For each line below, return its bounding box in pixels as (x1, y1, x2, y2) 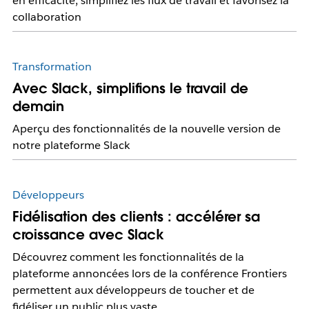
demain (12, 97, 64, 116)
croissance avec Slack (12, 226, 164, 244)
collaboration (12, 10, 81, 25)
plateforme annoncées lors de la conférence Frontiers (12, 266, 287, 281)
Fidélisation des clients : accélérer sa (12, 208, 260, 226)
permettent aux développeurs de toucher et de (12, 283, 255, 298)
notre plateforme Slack (12, 138, 130, 153)
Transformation (12, 59, 92, 74)
